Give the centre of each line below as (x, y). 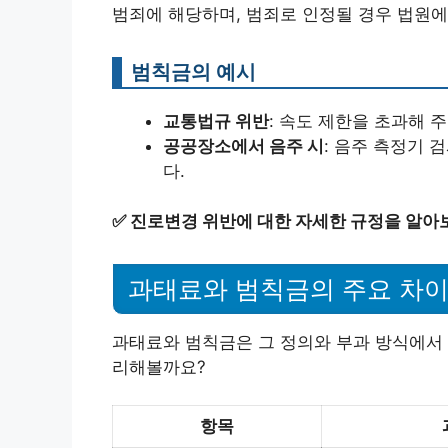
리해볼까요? (159, 366)
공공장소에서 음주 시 (243, 145)
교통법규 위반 (216, 120)
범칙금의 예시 (193, 71)
